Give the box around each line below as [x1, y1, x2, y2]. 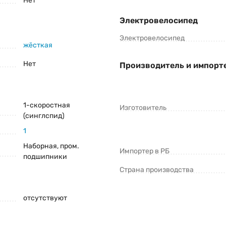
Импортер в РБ [120, 147, 169, 156]
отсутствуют [23, 194, 67, 203]
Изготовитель [120, 103, 166, 112]
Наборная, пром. [23, 142, 79, 151]
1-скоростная [23, 101, 70, 110]
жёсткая [23, 41, 52, 50]
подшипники [23, 152, 67, 161]
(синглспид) [23, 111, 65, 121]
